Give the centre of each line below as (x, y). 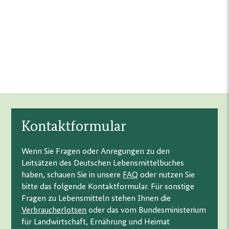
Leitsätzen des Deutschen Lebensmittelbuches (103, 164)
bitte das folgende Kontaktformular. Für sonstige (108, 187)
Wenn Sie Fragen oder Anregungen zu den (96, 152)
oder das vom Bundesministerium (146, 211)
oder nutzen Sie (167, 175)
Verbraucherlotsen (54, 211)
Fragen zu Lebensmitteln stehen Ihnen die (96, 199)
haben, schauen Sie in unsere (72, 175)
